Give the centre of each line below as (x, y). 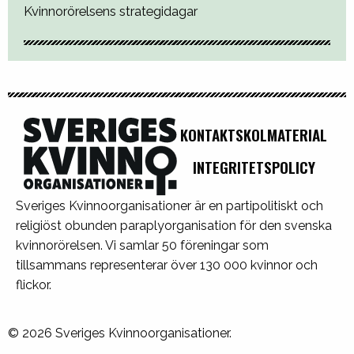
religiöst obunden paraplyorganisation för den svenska (174, 225)
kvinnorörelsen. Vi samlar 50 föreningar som (142, 245)
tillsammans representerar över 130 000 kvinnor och (167, 265)
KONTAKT (208, 134)
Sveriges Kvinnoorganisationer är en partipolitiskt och (169, 205)
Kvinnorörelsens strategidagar (111, 11)
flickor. (34, 284)
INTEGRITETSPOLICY (254, 167)
